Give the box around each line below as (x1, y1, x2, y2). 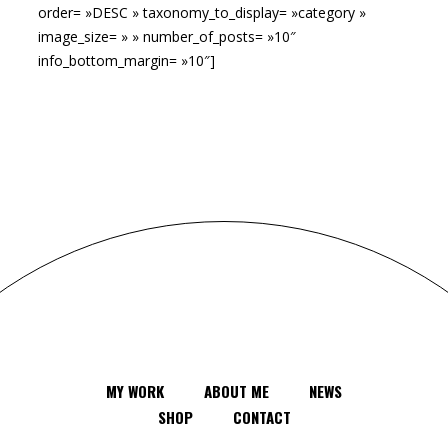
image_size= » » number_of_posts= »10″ (38, 27, 296, 46)
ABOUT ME (204, 380, 269, 402)
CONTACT (232, 406, 291, 428)
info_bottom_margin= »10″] (38, 51, 215, 70)
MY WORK (106, 380, 164, 402)
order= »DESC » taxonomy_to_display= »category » (38, 3, 366, 22)
